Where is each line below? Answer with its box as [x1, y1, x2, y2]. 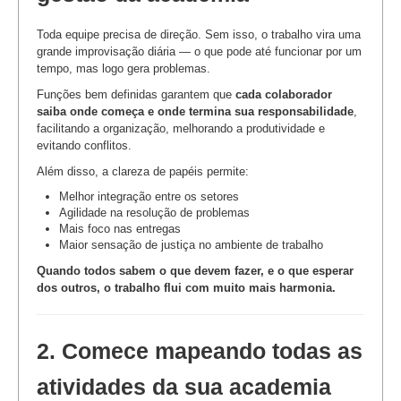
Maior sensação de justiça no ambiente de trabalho [59, 237, 323, 252]
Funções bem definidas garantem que [37, 87, 235, 101]
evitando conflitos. [37, 138, 132, 152]
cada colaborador [235, 87, 332, 101]
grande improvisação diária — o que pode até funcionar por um [37, 44, 362, 58]
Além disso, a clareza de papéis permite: [37, 164, 249, 178]
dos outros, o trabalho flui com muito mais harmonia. [37, 280, 336, 294]
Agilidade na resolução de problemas [59, 205, 250, 219]
